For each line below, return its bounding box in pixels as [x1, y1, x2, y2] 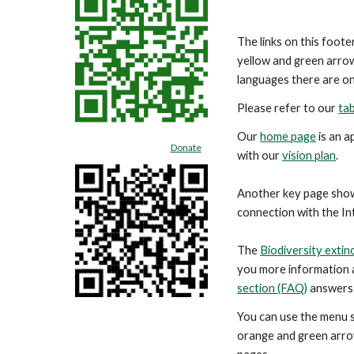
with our [237, 149, 283, 162]
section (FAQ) [237, 281, 308, 295]
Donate [170, 141, 201, 153]
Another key [237, 186, 302, 200]
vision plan [282, 149, 337, 162]
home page [260, 130, 317, 143]
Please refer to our [237, 101, 339, 115]
